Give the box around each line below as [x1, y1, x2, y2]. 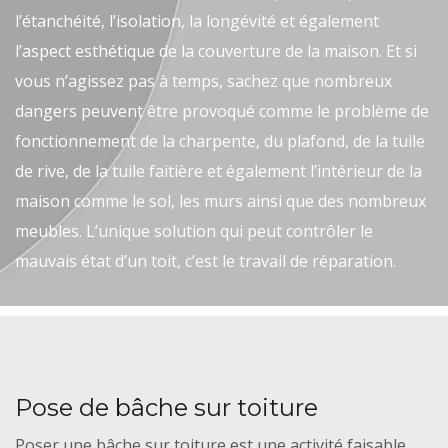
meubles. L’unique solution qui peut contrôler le [15, 220, 373, 243]
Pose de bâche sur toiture [15, 393, 318, 423]
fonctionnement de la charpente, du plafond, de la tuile [15, 130, 425, 153]
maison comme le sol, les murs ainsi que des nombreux [15, 190, 426, 213]
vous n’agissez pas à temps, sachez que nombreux [15, 70, 392, 93]
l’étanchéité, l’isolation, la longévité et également [15, 10, 379, 33]
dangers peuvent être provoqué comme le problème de [15, 100, 429, 123]
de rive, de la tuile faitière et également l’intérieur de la [15, 160, 422, 183]
